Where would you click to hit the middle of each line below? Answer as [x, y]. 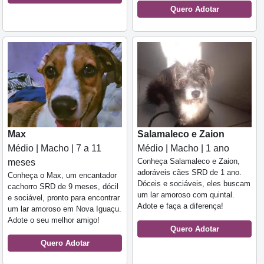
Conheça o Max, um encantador [62, 176]
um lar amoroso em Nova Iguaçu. [65, 209]
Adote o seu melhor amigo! [54, 220]
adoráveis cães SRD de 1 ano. [189, 173]
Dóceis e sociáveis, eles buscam [194, 184]
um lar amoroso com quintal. [186, 195]
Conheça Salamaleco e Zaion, [189, 161]
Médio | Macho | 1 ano [183, 148]
